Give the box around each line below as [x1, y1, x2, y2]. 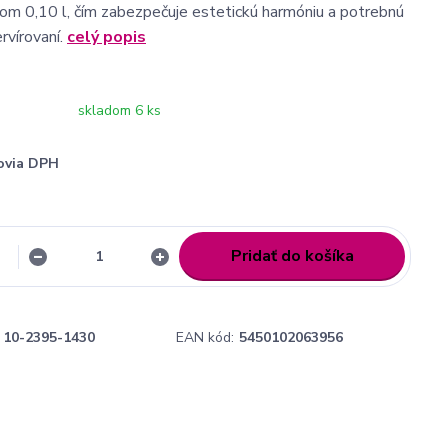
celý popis [67, 26, 146, 48]
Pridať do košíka [230, 245, 354, 267]
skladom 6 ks [78, 101, 161, 120]
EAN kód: [176, 328, 234, 347]
